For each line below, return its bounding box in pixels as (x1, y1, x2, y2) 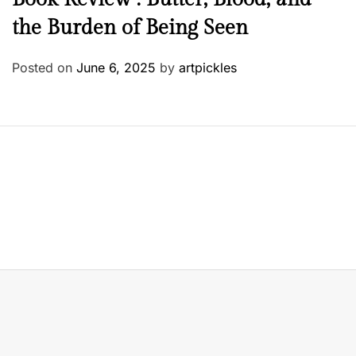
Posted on (12, 60, 76, 76)
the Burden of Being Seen (12, 16, 248, 41)
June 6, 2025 (76, 60, 156, 76)
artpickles (179, 60, 237, 76)
